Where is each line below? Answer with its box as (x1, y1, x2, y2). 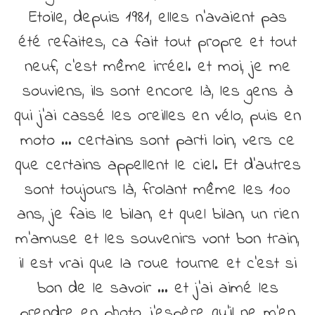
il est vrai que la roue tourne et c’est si (18, 251, 297, 276)
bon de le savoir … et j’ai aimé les (37, 276, 278, 301)
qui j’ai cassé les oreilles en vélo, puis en (14, 103, 301, 129)
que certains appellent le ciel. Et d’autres (14, 153, 301, 178)
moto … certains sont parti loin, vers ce (20, 128, 295, 153)
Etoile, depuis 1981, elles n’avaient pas (28, 5, 287, 30)
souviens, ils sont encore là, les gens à (22, 79, 293, 104)
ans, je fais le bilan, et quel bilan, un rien (16, 202, 299, 227)
